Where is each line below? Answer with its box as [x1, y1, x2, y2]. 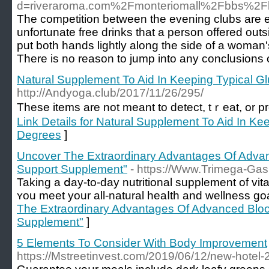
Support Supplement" [17, 163, 127, 175]
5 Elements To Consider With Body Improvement [17, 237, 267, 249]
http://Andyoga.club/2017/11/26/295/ [17, 86, 204, 99]
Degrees [17, 128, 61, 141]
